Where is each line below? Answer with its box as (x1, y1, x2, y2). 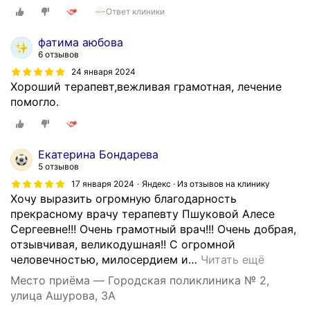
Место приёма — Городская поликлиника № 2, (10, 273, 269, 287)
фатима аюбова (38, 35, 123, 50)
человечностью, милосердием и (10, 252, 188, 266)
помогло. (10, 95, 59, 109)
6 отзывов (38, 49, 79, 60)
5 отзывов (38, 161, 79, 172)
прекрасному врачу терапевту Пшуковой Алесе (10, 206, 275, 221)
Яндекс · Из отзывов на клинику (142, 178, 270, 189)
